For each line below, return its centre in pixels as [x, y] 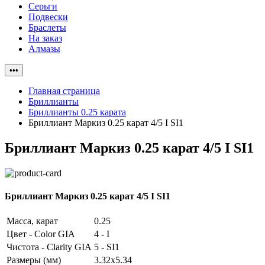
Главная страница [64, 91]
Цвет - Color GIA [41, 234]
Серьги [43, 6]
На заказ [45, 38]
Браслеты [47, 28]
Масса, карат [32, 221]
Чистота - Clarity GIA [49, 247]
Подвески [48, 17]
